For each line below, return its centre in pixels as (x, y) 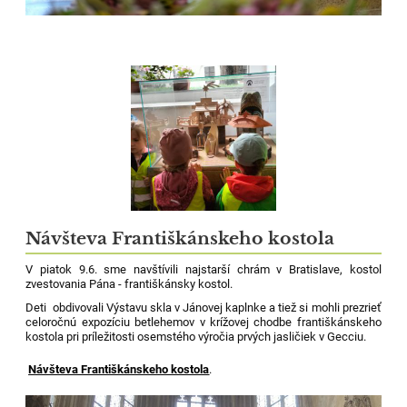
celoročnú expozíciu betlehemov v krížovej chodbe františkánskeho (203, 322)
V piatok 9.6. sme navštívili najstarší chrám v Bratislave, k (191, 269)
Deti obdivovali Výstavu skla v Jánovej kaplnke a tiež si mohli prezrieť (203, 307)
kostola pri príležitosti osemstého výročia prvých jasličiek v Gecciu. (196, 336)
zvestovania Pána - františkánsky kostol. (129, 283)
